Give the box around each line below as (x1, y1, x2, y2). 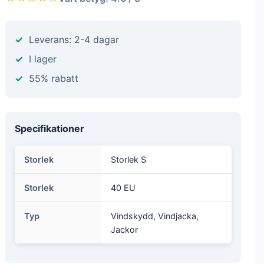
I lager (29, 53, 57, 65)
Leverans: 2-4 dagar (29, 34, 119, 45)
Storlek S (111, 154, 146, 164)
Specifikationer (15, 123, 84, 134)
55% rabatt (29, 72, 78, 84)
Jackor (111, 225, 138, 235)
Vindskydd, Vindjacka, (111, 211, 199, 221)
